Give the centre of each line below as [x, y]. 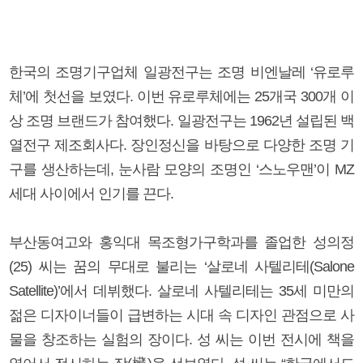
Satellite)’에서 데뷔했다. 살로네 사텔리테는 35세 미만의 [181, 290]
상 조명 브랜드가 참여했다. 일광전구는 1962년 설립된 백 [181, 120]
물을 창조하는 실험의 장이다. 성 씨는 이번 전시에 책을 [181, 339]
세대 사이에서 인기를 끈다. [91, 193]
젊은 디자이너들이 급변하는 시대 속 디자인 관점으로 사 [181, 315]
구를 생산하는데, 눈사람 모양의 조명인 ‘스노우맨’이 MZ [181, 169]
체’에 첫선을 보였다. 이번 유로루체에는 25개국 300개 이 [181, 96]
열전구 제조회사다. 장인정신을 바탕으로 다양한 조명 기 [181, 145]
